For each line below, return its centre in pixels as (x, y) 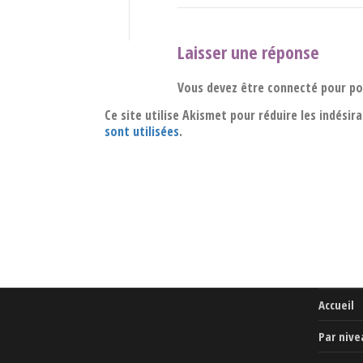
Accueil (336, 305)
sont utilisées (142, 131)
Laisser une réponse (248, 52)
